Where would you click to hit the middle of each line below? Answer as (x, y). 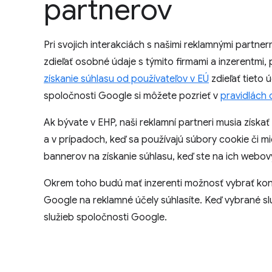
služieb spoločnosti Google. (105, 217)
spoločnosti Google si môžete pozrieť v (132, 96)
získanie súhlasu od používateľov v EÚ (126, 79)
